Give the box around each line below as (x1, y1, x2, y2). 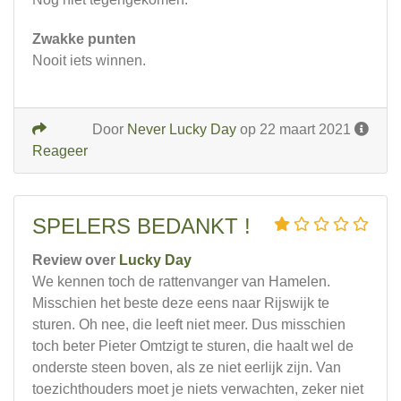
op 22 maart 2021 (236, 122, 354, 137)
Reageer (32, 143, 88, 158)
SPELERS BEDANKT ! (32, 214, 251, 238)
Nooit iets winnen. (32, 53, 146, 68)
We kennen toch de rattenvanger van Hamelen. (32, 274, 330, 289)
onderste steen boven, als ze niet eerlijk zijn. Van (32, 360, 341, 375)
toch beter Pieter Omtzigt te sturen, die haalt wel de (32, 338, 354, 354)
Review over (32, 252, 119, 268)
